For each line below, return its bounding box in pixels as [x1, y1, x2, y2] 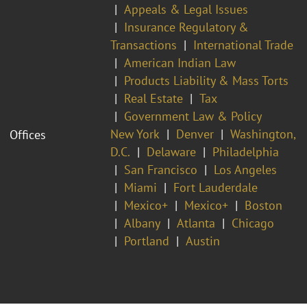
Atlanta [177, 214, 215, 231]
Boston [245, 197, 282, 213]
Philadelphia [212, 143, 279, 160]
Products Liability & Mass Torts [124, 72, 288, 88]
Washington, [230, 125, 295, 142]
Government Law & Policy [124, 108, 262, 124]
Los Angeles [214, 161, 277, 177]
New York [110, 125, 160, 142]
